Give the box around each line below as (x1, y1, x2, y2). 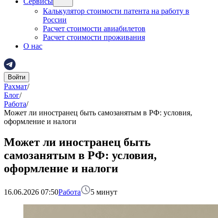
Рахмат (4, 82, 27, 91)
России (43, 16, 67, 24)
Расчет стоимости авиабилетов (43, 24, 145, 33)
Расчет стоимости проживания (43, 33, 145, 41)
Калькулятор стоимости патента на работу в (43, 7, 189, 15)
